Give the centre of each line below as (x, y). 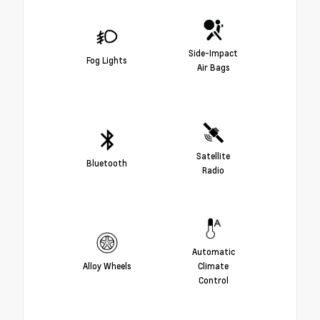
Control (213, 280)
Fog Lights (107, 60)
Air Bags (213, 67)
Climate (213, 265)
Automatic (213, 251)
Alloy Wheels (107, 265)
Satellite (213, 155)
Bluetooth (107, 162)
